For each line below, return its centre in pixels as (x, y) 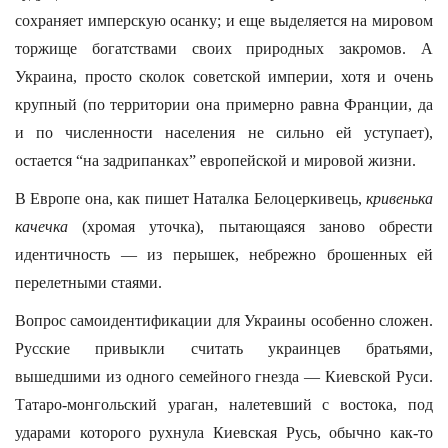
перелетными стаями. (88, 282)
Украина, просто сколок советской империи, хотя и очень (224, 76)
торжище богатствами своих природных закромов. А (224, 48)
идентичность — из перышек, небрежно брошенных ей (224, 254)
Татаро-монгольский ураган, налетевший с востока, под (224, 404)
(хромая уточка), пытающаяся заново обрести (250, 226)
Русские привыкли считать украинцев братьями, (224, 348)
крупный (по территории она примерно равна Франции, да (224, 104)
